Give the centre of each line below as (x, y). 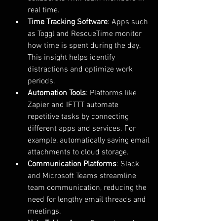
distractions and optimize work (81, 70)
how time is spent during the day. (85, 46)
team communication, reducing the (88, 188)
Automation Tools (57, 93)
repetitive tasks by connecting (79, 117)
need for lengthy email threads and (88, 200)
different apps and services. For (83, 129)
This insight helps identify (72, 58)
